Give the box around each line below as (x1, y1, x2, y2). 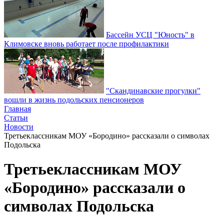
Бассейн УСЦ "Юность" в (106, 30, 194, 39)
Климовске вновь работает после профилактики (4, 39, 169, 48)
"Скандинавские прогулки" (106, 86, 200, 95)
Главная (4, 104, 31, 113)
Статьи (4, 113, 28, 122)
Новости (4, 122, 33, 131)
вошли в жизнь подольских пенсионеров (4, 95, 144, 104)
